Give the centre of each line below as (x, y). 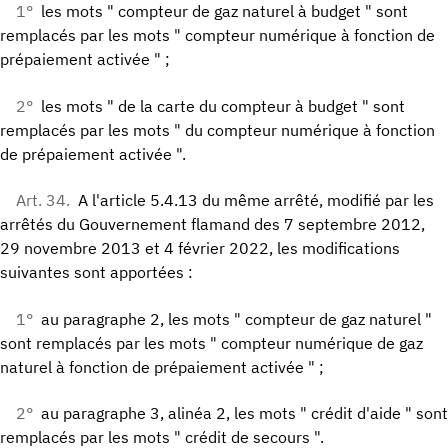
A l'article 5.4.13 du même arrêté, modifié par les (256, 200)
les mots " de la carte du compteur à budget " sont (223, 105)
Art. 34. (43, 200)
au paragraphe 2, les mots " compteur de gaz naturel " (236, 318)
